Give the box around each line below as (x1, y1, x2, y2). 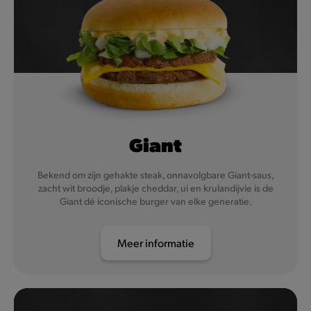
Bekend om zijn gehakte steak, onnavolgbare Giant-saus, (37, 169, 274, 181)
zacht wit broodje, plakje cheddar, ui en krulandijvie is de (37, 182, 274, 194)
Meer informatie (117, 235, 194, 251)
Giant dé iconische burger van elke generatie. (59, 195, 252, 208)
